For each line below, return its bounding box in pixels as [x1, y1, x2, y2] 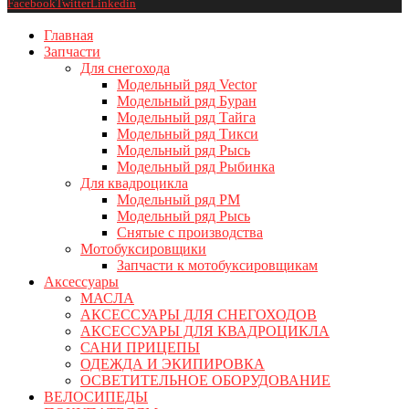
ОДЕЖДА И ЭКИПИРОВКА [80, 355, 265, 372]
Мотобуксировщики [80, 240, 206, 257]
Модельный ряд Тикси [117, 125, 258, 142]
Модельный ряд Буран [117, 92, 257, 109]
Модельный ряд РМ [117, 191, 240, 207]
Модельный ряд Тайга [117, 109, 256, 125]
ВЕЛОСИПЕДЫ [44, 388, 148, 404]
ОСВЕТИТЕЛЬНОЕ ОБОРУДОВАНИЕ [80, 372, 330, 388]
